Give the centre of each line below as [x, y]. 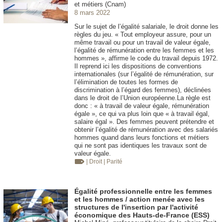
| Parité [113, 162]
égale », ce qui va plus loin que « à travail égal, [142, 114]
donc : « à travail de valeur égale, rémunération [142, 106]
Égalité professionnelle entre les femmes [143, 192]
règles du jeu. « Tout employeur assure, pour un [143, 35]
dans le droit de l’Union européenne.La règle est [142, 98]
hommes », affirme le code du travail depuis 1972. [146, 58]
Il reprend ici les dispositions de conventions [138, 66]
